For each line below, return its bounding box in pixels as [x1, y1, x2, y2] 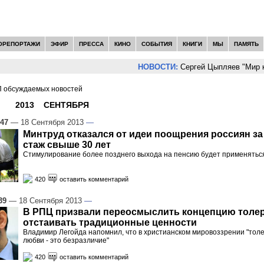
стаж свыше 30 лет [23, 139, 111, 150]
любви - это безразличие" [23, 236, 109, 245]
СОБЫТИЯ [141, 40, 172, 47]
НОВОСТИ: [118, 62, 159, 71]
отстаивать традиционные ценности [23, 217, 197, 228]
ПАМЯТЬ [233, 40, 259, 47]
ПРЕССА [78, 40, 104, 47]
